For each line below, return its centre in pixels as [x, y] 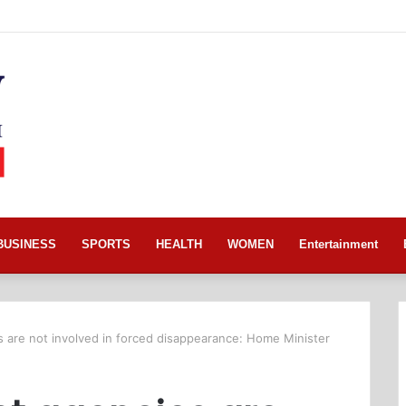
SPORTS [106, 245]
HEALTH [179, 245]
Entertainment [338, 245]
